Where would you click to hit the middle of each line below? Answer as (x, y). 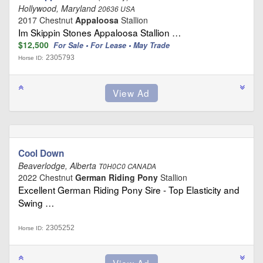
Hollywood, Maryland (58, 9)
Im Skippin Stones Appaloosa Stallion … (100, 33)
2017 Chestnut (47, 20)
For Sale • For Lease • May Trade (113, 45)
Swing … (36, 203)
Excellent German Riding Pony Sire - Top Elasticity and (129, 190)
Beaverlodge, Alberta (58, 166)
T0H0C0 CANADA (127, 166)
